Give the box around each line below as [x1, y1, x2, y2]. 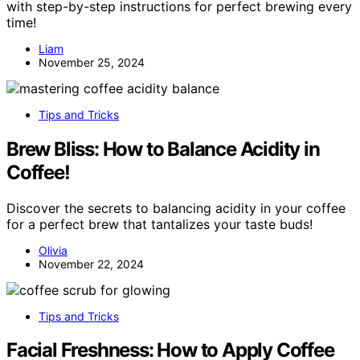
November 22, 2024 [39, 256, 144, 271]
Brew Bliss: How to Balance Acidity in [6, 137, 320, 161]
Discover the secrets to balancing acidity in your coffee [6, 199, 346, 216]
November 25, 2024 [39, 55, 145, 69]
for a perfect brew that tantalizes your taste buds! [6, 215, 313, 232]
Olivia [39, 243, 67, 257]
